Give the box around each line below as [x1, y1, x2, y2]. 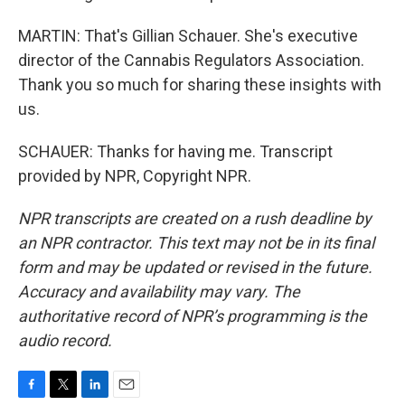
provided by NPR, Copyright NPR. [18, 166, 251, 185]
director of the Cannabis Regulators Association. [18, 51, 364, 70]
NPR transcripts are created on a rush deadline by [18, 209, 372, 228]
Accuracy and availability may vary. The [18, 282, 300, 301]
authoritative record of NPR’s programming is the [18, 306, 367, 325]
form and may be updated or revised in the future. [18, 258, 372, 277]
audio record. [18, 331, 112, 350]
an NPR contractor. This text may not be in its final [18, 233, 374, 252]
